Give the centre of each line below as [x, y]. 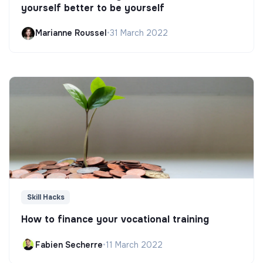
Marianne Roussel [71, 33]
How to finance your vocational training [115, 220]
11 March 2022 [134, 245]
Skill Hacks [45, 198]
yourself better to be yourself [93, 8]
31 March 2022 [139, 33]
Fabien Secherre [69, 245]
